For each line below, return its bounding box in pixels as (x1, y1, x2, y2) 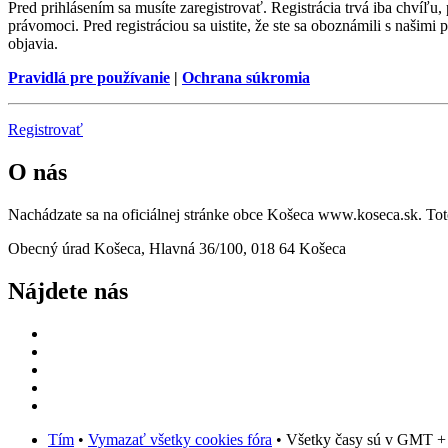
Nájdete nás (8, 277, 128, 304)
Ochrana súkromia (182, 69, 310, 87)
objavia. (8, 35, 58, 53)
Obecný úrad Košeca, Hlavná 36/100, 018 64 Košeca (8, 239, 346, 257)
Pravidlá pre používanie (8, 69, 170, 87)
